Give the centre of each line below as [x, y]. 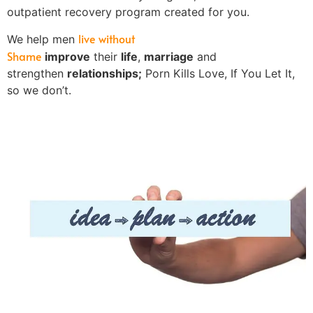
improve [66, 57]
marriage [169, 57]
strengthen [37, 74]
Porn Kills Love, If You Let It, [218, 74]
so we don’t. [39, 90]
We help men [43, 39]
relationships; [104, 74]
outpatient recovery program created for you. [130, 12]
